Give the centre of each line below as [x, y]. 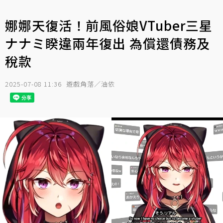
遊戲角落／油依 [91, 84]
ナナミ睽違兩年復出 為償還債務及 [108, 43]
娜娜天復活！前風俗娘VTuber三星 [109, 25]
